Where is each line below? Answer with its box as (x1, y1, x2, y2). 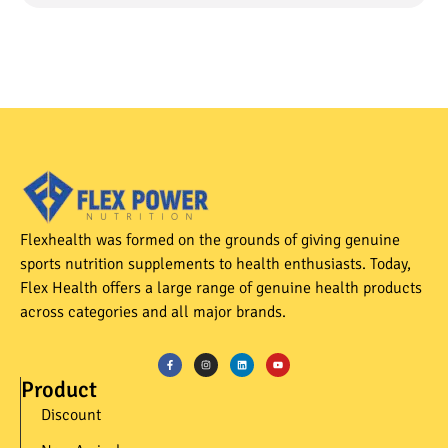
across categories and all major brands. (20, 301, 286, 322)
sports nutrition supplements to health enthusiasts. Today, (20, 253, 411, 274)
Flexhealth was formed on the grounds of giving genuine (20, 229, 400, 250)
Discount (41, 405, 101, 426)
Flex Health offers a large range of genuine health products (20, 277, 422, 298)
